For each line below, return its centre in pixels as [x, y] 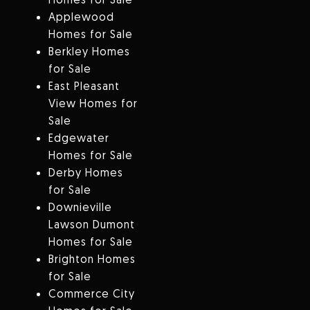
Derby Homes [85, 173]
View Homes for [93, 103]
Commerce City [91, 294]
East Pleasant [84, 86]
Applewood [81, 17]
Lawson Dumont [91, 225]
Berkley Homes [89, 52]
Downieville [80, 207]
